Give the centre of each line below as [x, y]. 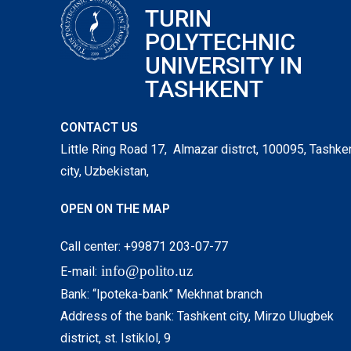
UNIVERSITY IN [223, 65]
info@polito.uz [147, 271]
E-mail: [79, 271]
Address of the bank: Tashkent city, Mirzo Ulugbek [197, 316]
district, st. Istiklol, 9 [116, 338]
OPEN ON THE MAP [116, 209]
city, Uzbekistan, [105, 171]
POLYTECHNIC [220, 42]
